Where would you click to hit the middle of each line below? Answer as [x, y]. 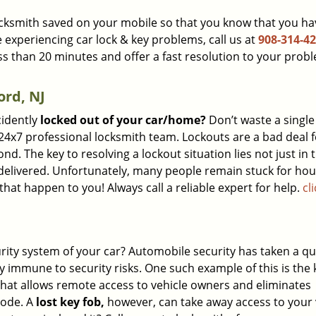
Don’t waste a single [260, 120]
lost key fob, [70, 302]
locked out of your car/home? [123, 120]
